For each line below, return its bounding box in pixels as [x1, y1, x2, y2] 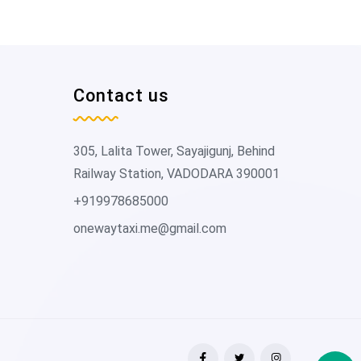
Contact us [73, 85, 169, 106]
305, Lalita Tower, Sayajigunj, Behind [73, 143, 275, 159]
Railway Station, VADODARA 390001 [73, 166, 280, 181]
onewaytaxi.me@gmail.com [73, 221, 226, 236]
